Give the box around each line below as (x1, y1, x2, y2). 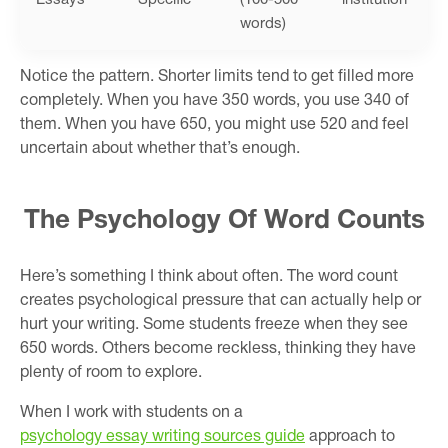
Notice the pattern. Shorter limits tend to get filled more (20, 69, 414, 84)
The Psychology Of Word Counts (23, 208, 425, 233)
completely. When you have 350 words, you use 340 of (20, 93, 409, 108)
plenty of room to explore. (20, 365, 202, 380)
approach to (305, 429, 395, 444)
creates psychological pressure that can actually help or (20, 293, 421, 308)
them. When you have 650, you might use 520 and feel (20, 117, 409, 132)
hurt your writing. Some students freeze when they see (20, 317, 408, 332)
